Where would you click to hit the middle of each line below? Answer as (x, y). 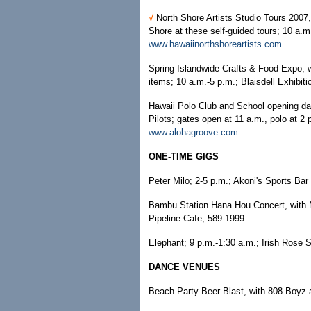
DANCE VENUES (184, 267)
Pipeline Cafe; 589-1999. (198, 218)
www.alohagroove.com (193, 132)
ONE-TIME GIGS (184, 157)
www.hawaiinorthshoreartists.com (215, 44)
